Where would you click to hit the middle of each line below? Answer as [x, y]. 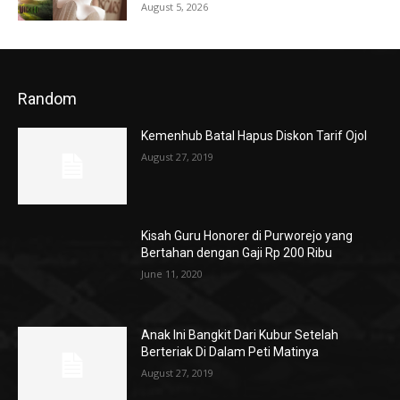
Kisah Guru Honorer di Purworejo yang [247, 235]
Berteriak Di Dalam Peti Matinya [230, 352]
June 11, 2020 [172, 273]
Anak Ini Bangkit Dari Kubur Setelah [240, 335]
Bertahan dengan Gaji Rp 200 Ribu [237, 252]
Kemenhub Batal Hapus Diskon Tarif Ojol [254, 135]
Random [47, 98]
